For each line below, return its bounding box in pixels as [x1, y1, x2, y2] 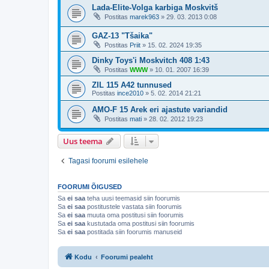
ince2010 [117, 89, 144, 97]
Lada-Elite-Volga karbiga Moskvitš [92, 2, 218, 12]
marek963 [130, 13, 159, 20]
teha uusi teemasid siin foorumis [85, 195, 180, 202]
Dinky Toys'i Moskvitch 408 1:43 [92, 55, 210, 65]
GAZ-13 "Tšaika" [92, 31, 153, 40]
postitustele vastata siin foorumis [85, 203, 182, 211]
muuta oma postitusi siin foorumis [85, 211, 184, 219]
